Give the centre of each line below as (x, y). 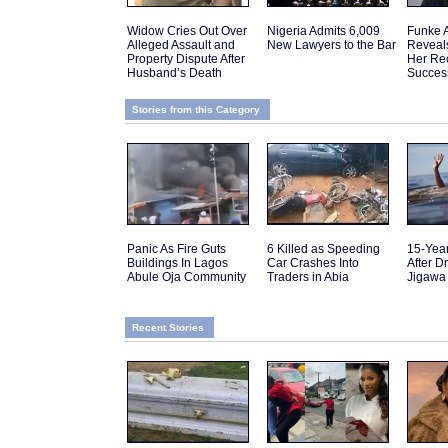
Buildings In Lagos (177, 263)
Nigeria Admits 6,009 (323, 31)
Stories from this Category (196, 110)
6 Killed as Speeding (323, 249)
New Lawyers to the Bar (331, 45)
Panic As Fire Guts (176, 249)
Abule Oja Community (186, 277)
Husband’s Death (174, 73)
